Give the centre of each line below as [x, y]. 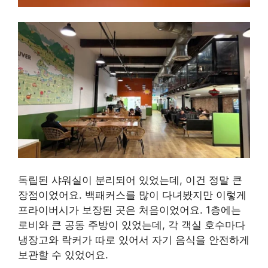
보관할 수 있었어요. [63, 255]
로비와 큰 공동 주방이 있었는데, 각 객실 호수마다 [132, 225]
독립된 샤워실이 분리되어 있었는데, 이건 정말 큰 [130, 180]
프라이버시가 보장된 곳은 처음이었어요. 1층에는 [130, 210]
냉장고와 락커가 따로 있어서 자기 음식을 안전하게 [134, 240]
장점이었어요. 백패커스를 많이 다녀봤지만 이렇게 [132, 195]
